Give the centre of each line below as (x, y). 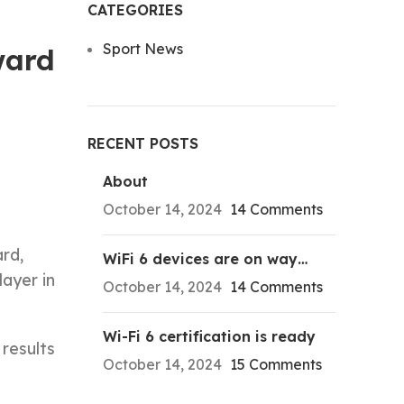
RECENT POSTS (142, 143)
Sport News (142, 49)
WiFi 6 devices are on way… (205, 259)
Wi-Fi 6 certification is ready (209, 336)
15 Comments (275, 364)
